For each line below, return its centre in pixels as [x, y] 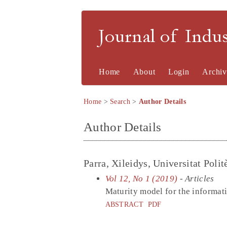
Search [120, 102]
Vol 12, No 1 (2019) [141, 178]
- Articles [196, 178]
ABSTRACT [124, 204]
